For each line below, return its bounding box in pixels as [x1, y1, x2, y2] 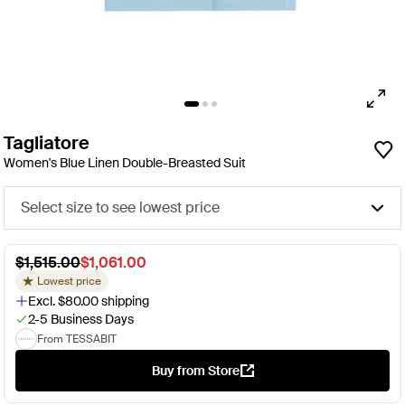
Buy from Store [152, 363, 240, 380]
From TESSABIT [37, 332, 117, 347]
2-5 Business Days [28, 311, 134, 328]
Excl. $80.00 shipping [28, 293, 149, 310]
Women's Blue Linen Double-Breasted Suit [4, 155, 246, 172]
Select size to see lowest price [21, 198, 220, 218]
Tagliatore [4, 131, 89, 155]
